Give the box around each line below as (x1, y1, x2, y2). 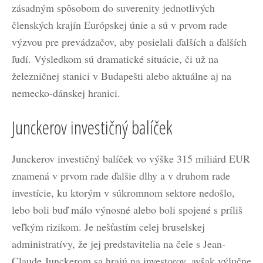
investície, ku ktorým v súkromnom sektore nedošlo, (12, 186, 235, 200)
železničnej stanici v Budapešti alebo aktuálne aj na (12, 69, 231, 83)
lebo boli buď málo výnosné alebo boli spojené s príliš (12, 203, 242, 217)
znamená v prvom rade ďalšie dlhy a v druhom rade (12, 168, 230, 183)
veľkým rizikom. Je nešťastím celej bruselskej (12, 220, 205, 234)
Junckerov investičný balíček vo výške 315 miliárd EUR (12, 151, 250, 166)
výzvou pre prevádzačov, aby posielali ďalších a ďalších (12, 35, 247, 49)
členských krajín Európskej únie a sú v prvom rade (12, 18, 227, 32)
